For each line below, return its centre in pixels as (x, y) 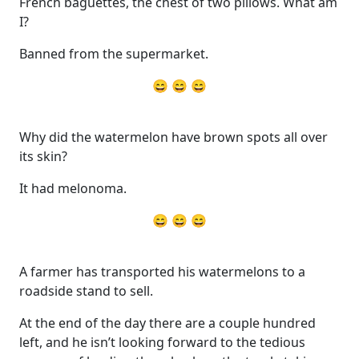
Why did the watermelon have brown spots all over (173, 137)
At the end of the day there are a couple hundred (167, 323)
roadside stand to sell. (86, 290)
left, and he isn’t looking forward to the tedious (162, 342)
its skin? (43, 156)
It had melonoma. (73, 188)
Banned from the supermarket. (114, 53)
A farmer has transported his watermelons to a (162, 271)
